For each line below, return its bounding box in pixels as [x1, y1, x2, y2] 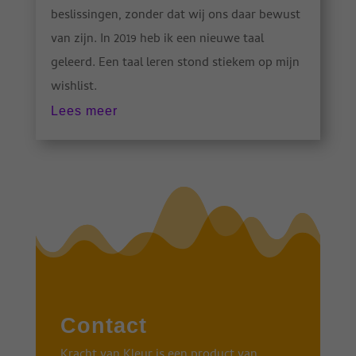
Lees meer [50, 104, 118, 118]
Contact [60, 314, 147, 339]
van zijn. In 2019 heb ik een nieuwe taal [50, 29, 264, 51]
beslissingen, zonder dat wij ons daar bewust [50, 6, 300, 27]
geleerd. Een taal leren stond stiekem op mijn [50, 53, 300, 75]
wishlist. [50, 77, 97, 99]
